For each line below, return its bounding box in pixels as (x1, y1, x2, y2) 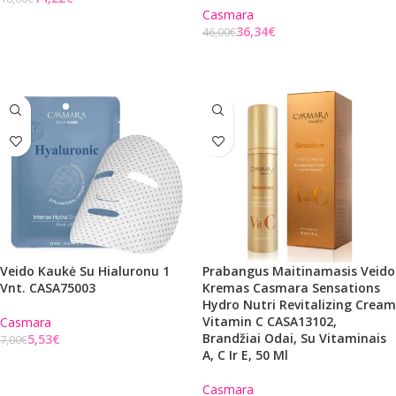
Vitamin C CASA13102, (202, 313, 337, 330)
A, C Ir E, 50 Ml (202, 346, 288, 363)
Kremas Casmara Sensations (202, 279, 380, 296)
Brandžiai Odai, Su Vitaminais (202, 330, 386, 346)
